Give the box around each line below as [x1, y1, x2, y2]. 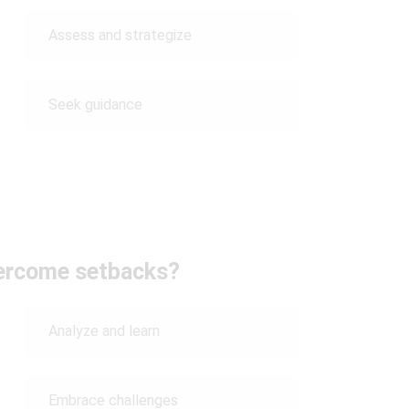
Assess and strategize [47, 26, 192, 44]
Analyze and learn [47, 322, 160, 340]
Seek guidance [47, 96, 142, 113]
